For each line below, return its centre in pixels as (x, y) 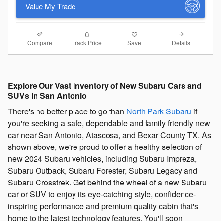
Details (181, 42)
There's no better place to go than (67, 111)
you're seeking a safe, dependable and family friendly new (109, 123)
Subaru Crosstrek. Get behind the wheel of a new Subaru (107, 183)
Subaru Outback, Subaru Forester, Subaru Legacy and (103, 171)
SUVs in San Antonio (47, 95)
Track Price (87, 43)
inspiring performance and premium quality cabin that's (103, 206)
